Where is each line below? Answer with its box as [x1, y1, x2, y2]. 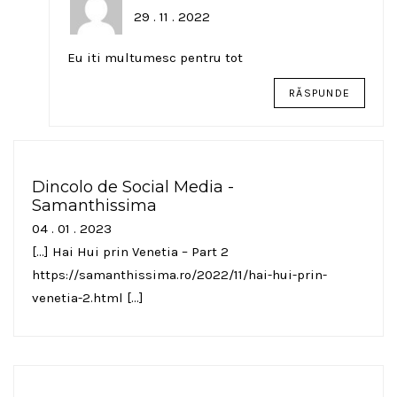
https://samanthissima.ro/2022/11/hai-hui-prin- [32, 267, 327, 284]
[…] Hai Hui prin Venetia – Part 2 [32, 244, 229, 261]
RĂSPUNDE [289, 87, 350, 100]
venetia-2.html [32, 290, 123, 307]
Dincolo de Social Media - [32, 177, 234, 198]
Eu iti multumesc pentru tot [67, 50, 243, 66]
